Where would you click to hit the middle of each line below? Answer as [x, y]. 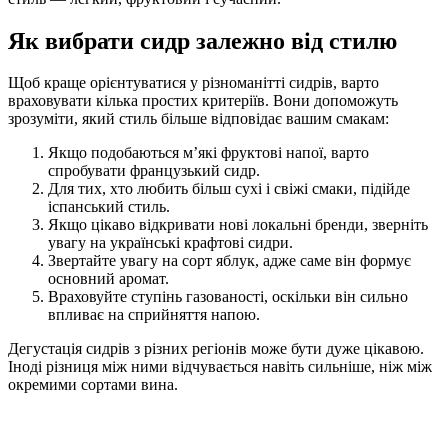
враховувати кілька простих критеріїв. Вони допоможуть [203, 101]
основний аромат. [108, 279]
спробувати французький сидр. [154, 171]
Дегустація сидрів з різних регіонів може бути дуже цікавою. [216, 349]
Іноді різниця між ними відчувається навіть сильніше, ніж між [220, 367]
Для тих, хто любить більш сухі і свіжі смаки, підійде [229, 189]
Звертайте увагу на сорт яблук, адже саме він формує [229, 261]
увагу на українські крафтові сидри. [170, 243]
